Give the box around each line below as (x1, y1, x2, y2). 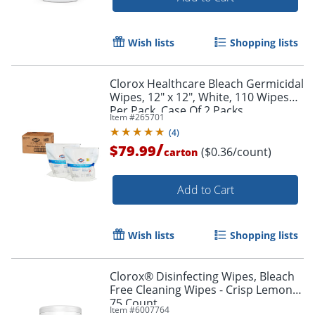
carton (164, 146, 198, 160)
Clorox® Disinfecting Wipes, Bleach (110, 269, 295, 285)
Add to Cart (176, 182, 234, 198)
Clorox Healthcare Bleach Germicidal (110, 76, 304, 92)
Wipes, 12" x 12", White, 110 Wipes (110, 89, 289, 105)
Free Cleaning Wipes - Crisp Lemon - (110, 282, 299, 298)
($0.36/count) (201, 144, 271, 160)
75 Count (110, 295, 157, 311)
